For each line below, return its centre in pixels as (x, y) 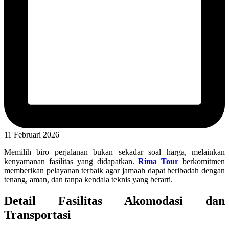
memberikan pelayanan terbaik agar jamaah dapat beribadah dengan (114, 170)
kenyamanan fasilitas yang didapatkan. (71, 161)
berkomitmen (202, 161)
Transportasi (38, 215)
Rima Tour (158, 161)
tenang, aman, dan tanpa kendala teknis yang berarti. (88, 179)
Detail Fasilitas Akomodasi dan (114, 201)
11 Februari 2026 (32, 134)
